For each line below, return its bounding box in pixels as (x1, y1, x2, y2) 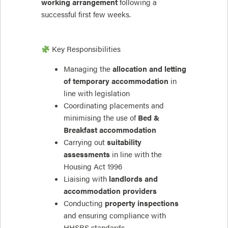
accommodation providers (63, 185, 157, 196)
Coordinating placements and (63, 100, 164, 110)
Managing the (63, 63, 112, 74)
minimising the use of (63, 112, 138, 123)
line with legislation (63, 88, 130, 98)
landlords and (108, 173, 158, 184)
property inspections (104, 197, 179, 208)
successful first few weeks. (41, 9, 131, 19)
